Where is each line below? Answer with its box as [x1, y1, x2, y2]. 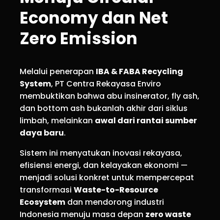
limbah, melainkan [20, 115, 95, 127]
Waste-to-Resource [74, 184, 158, 196]
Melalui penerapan [20, 66, 96, 78]
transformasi [20, 184, 74, 196]
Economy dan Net [20, 6, 168, 30]
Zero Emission [20, 27, 137, 51]
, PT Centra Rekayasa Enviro [51, 78, 161, 90]
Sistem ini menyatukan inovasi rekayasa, [20, 147, 182, 159]
